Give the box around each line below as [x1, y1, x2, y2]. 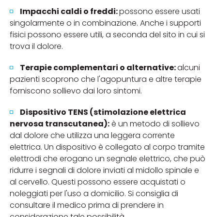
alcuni [177, 62, 200, 73]
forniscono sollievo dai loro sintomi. [10, 85, 142, 96]
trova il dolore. [10, 40, 63, 52]
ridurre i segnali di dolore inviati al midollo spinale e [10, 164, 199, 176]
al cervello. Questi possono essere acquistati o [10, 176, 186, 187]
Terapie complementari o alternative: [20, 62, 177, 73]
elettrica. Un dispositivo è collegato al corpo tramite [10, 141, 205, 153]
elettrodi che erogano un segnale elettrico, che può [10, 153, 205, 164]
